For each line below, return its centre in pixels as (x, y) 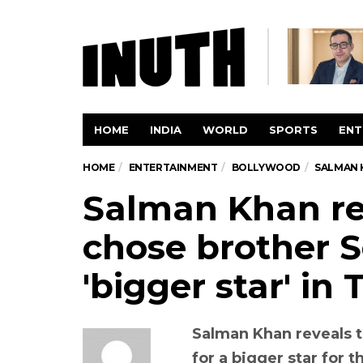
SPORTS (293, 130)
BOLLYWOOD (266, 167)
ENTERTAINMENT (173, 167)
